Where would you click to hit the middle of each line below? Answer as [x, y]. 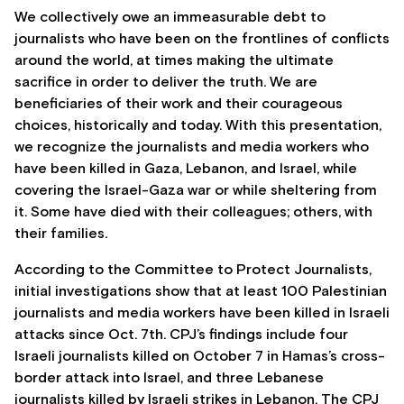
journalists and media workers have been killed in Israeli [202, 313]
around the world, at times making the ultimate [174, 61]
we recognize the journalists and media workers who [192, 147]
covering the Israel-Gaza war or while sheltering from [196, 191]
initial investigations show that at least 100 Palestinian [201, 292]
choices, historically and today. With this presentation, [198, 126]
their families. [61, 234]
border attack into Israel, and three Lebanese [169, 378]
